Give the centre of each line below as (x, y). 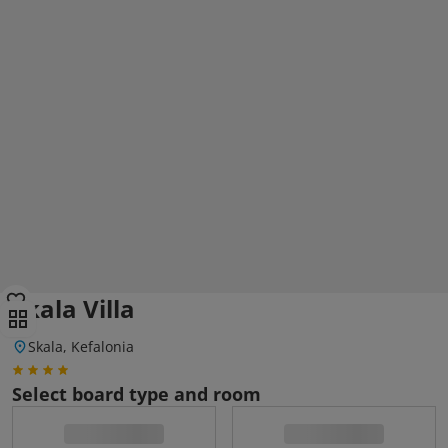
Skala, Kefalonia (81, 346)
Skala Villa (73, 308)
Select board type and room (136, 394)
